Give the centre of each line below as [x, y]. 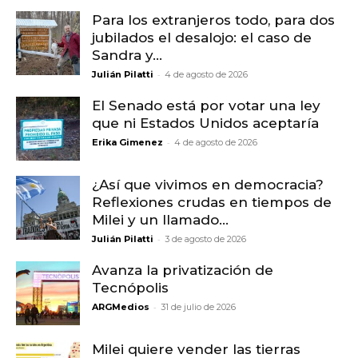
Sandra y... [127, 56]
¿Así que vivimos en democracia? [210, 185]
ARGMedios [121, 307]
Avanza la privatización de [183, 270]
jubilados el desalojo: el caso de [202, 38]
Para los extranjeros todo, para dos [213, 20]
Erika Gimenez [127, 143]
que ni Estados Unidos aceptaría [205, 123]
